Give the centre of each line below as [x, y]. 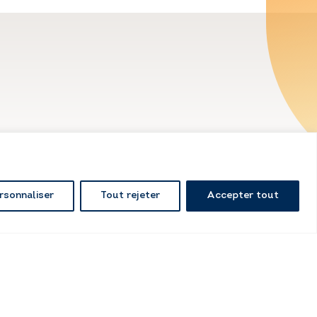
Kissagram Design [185, 207]
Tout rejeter [130, 195]
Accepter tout [243, 195]
